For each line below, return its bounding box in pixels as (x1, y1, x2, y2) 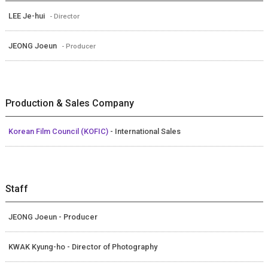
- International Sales (109, 126, 181, 136)
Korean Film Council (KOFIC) (8, 126, 110, 136)
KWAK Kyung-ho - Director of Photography (8, 242, 157, 251)
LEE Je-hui (8, 11, 47, 20)
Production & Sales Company (5, 97, 134, 109)
